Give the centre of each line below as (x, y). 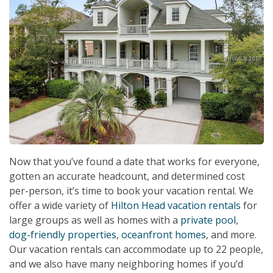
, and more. (231, 234)
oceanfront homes (164, 234)
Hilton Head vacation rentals (176, 205)
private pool (208, 220)
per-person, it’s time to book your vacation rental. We (131, 190)
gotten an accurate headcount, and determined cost (127, 176)
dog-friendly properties (63, 234)
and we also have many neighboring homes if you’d (126, 264)
